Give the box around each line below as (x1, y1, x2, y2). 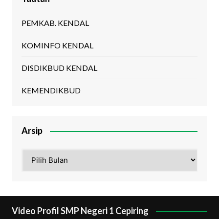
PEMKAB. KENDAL (21, 18, 89, 28)
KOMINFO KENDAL (21, 41, 93, 50)
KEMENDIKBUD (21, 86, 81, 95)
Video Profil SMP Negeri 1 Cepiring (11, 205, 149, 217)
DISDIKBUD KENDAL (21, 63, 97, 73)
